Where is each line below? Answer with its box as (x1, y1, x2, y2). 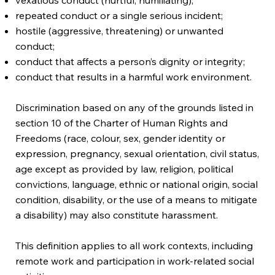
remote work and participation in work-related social (15, 254, 255, 267)
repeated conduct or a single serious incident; (15, 9, 223, 21)
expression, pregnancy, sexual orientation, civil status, (15, 147, 260, 160)
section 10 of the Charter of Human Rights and (15, 116, 228, 129)
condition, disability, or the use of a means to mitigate (15, 193, 258, 206)
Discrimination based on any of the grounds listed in (15, 101, 254, 114)
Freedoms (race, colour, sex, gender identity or (15, 131, 226, 144)
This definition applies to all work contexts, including (15, 239, 254, 252)
